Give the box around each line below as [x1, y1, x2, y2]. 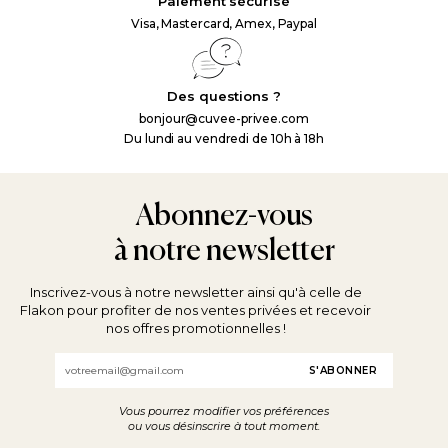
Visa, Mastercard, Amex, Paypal [131, 16, 317, 32]
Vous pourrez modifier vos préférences [119, 404, 329, 419]
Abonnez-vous [135, 196, 313, 234]
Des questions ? [167, 88, 281, 105]
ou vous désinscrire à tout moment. [128, 419, 320, 434]
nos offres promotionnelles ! [105, 320, 286, 337]
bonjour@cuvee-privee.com [139, 111, 309, 127]
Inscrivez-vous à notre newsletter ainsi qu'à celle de [29, 284, 362, 301]
